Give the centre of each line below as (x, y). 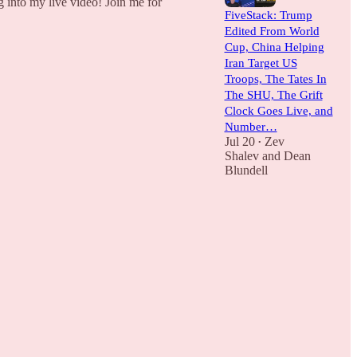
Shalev (241, 156)
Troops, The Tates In (275, 79)
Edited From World (272, 31)
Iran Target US (261, 63)
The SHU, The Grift (273, 95)
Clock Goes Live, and (279, 111)
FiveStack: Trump (268, 15)
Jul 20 (239, 141)
